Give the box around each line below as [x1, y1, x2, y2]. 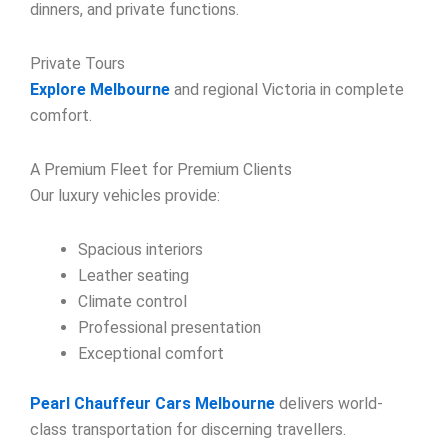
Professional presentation [78, 317, 261, 337]
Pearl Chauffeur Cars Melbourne [30, 393, 275, 413]
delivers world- [275, 393, 383, 413]
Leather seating [78, 265, 189, 285]
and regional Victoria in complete [170, 79, 404, 99]
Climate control [78, 291, 187, 311]
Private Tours [30, 53, 125, 73]
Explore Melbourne [30, 79, 170, 99]
